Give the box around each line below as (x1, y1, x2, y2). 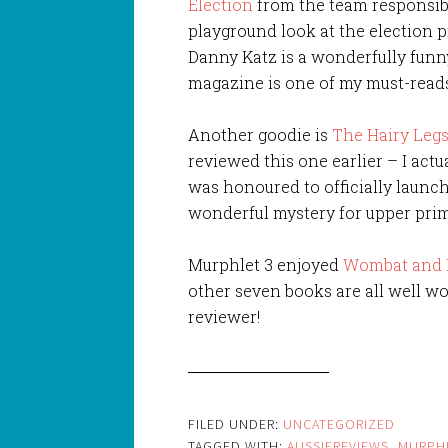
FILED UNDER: (188, 414, 284, 433)
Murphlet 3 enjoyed (188, 253, 344, 275)
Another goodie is (188, 123, 333, 145)
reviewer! (188, 305, 261, 327)
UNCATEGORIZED (283, 414, 396, 433)
